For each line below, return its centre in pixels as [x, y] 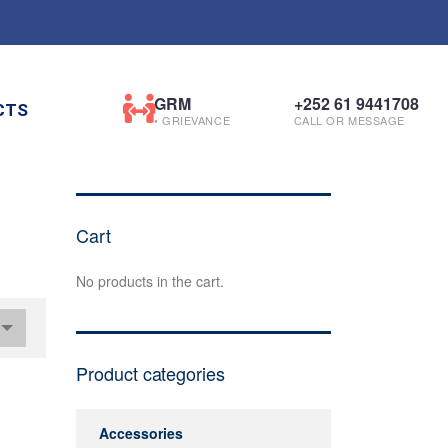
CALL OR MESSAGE [349, 120]
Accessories [141, 433]
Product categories [151, 373]
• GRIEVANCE [192, 120]
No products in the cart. [150, 281]
